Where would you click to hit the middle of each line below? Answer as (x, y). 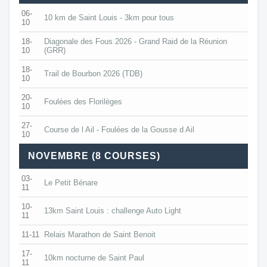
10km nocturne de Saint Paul (94, 257)
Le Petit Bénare (71, 182)
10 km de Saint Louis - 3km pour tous (109, 17)
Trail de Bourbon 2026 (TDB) (93, 73)
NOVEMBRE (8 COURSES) (94, 156)
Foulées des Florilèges (83, 101)
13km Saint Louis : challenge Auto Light (113, 210)
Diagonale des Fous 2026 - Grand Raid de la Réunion (136, 41)
